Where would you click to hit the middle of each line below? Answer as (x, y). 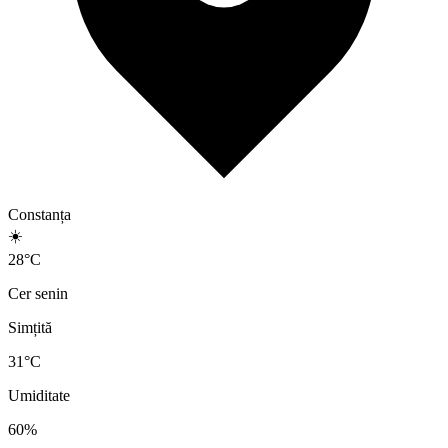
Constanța (39, 215)
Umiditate (39, 396)
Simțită (30, 328)
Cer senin (38, 294)
